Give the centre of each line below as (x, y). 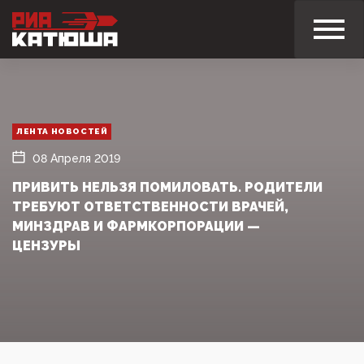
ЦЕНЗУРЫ (46, 245)
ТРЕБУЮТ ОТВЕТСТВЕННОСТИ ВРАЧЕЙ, (150, 206)
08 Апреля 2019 (76, 158)
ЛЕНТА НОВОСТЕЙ (62, 131)
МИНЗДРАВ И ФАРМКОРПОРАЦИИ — (136, 226)
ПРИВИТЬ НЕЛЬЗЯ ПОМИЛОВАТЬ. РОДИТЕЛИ (167, 187)
